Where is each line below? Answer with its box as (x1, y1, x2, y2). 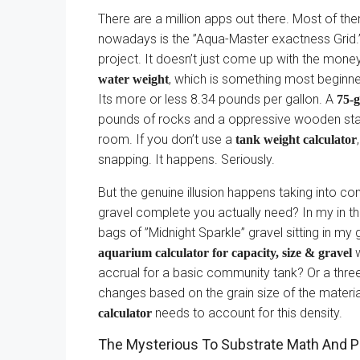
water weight (98, 72, 169, 86)
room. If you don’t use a (98, 132, 235, 147)
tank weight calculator (235, 133, 357, 146)
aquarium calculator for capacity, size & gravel (98, 246, 352, 260)
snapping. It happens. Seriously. (98, 152, 275, 167)
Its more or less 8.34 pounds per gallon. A (98, 92, 337, 107)
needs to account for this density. (152, 305, 342, 321)
